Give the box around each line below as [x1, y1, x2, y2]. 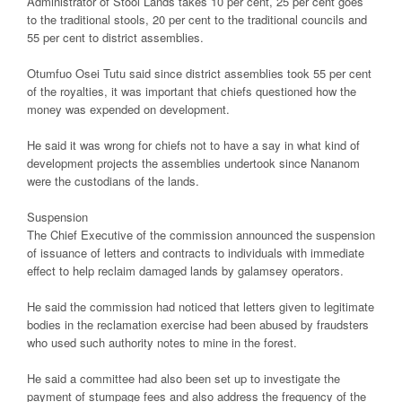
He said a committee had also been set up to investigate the [27, 370, 340, 387]
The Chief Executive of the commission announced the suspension [27, 226, 375, 243]
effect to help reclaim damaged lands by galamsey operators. [27, 262, 344, 279]
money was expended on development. [27, 100, 230, 118]
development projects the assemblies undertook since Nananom [27, 154, 360, 171]
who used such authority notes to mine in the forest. [27, 334, 297, 351]
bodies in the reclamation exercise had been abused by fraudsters [27, 316, 369, 333]
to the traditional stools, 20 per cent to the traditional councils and [27, 11, 367, 28]
